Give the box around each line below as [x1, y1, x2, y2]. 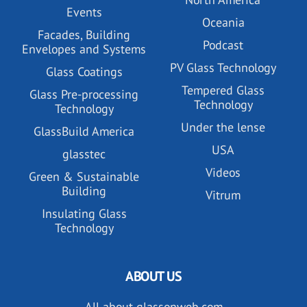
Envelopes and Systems [22, 40, 146, 57]
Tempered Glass [182, 82, 265, 98]
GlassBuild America [33, 123, 135, 139]
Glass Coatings [45, 63, 123, 79]
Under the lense [181, 119, 265, 135]
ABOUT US [125, 267, 182, 285]
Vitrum [206, 186, 241, 203]
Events [66, 3, 102, 20]
